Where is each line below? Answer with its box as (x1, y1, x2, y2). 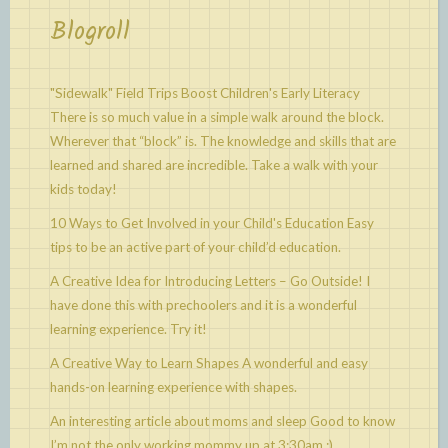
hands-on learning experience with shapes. (50, 378, 297, 395)
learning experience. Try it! (50, 320, 207, 337)
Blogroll (50, 11, 130, 52)
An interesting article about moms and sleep (50, 412, 307, 429)
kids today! (50, 180, 117, 197)
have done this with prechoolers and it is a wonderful (50, 296, 357, 313)
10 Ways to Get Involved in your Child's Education (50, 214, 344, 231)
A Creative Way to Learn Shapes (50, 354, 239, 371)
